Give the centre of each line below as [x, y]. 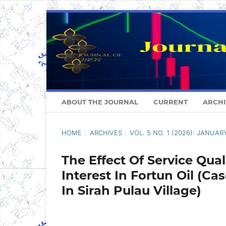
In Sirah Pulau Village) [131, 191]
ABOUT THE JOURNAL [100, 102]
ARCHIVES [106, 133]
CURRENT [171, 102]
